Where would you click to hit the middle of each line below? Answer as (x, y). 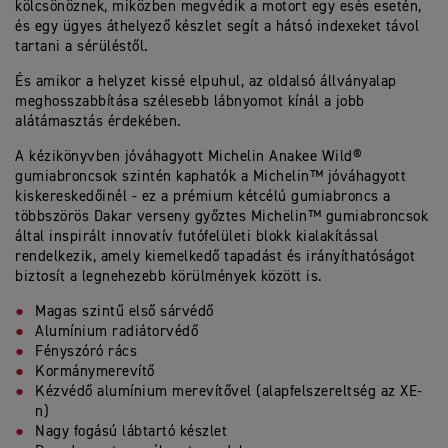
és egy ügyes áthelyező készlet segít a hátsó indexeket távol (217, 27)
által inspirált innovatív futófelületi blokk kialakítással (196, 237)
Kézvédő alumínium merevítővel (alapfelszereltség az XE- (229, 392)
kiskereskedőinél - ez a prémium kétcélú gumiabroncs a (203, 197)
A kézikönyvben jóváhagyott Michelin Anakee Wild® (188, 157)
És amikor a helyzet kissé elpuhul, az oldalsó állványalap (206, 82)
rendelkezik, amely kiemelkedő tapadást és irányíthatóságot (215, 257)
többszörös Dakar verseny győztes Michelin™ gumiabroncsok (221, 217)
